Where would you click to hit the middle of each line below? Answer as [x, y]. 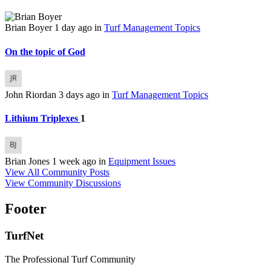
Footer [26, 209]
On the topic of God [45, 51]
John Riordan [32, 94]
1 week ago [75, 162]
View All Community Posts [57, 172]
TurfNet [24, 236]
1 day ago [74, 28]
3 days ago [80, 94]
